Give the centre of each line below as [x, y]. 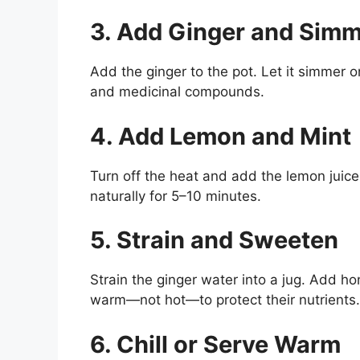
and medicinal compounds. [177, 92]
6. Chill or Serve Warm [215, 344]
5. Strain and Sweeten [214, 240]
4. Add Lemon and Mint [221, 136]
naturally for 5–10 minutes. [176, 196]
